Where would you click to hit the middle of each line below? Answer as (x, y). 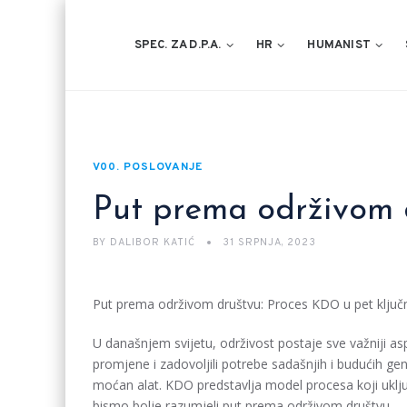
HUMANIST (339, 45)
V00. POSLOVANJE (148, 167)
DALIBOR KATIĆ (153, 243)
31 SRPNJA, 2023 (269, 243)
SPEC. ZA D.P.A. (178, 45)
